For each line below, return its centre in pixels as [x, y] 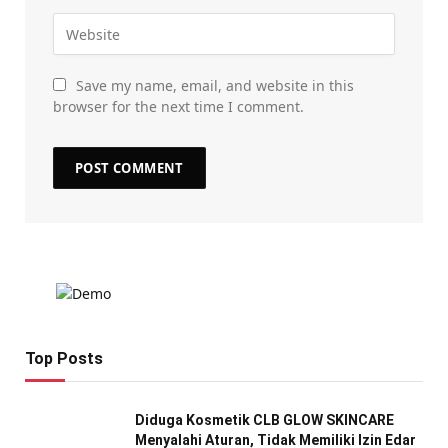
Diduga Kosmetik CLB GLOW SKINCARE [264, 420]
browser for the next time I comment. [178, 107]
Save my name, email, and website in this [215, 86]
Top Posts [64, 359]
